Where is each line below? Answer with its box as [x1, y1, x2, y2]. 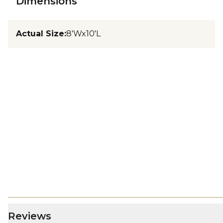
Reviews [8, 210, 51, 222]
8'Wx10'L [66, 29, 101, 38]
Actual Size [16, 29, 64, 38]
